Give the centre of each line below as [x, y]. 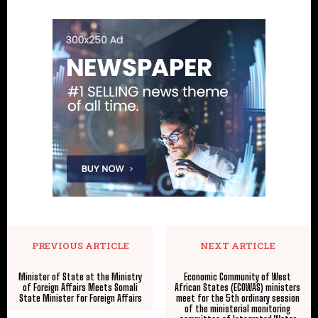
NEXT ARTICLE [237, 245]
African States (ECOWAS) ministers [238, 287]
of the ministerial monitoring [238, 308]
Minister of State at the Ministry [81, 276]
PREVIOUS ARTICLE [80, 245]
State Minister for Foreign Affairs [80, 298]
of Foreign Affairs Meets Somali [81, 287]
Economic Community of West [238, 276]
